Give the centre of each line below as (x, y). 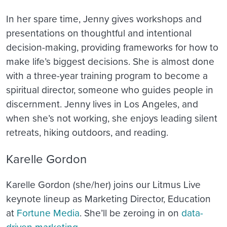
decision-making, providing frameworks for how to (112, 47)
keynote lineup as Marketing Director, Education (108, 198)
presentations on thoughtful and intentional (99, 33)
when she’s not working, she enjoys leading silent (112, 118)
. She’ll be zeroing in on (130, 212)
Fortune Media (48, 212)
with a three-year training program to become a (107, 75)
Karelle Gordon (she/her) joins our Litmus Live (103, 184)
